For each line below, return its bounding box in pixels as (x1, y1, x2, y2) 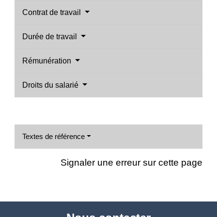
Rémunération (22, 57, 73, 65)
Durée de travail (22, 32, 79, 41)
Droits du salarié (22, 81, 80, 90)
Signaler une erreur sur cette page (61, 157, 202, 168)
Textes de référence (22, 132, 85, 141)
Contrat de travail (22, 8, 83, 17)
